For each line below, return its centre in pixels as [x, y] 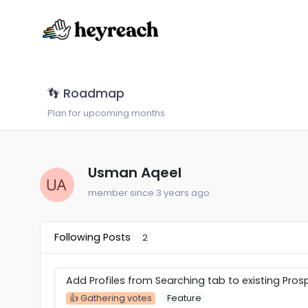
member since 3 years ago [148, 193]
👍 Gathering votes [110, 298]
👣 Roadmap [86, 94]
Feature [184, 298]
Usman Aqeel [134, 173]
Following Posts [93, 238]
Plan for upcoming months [106, 113]
